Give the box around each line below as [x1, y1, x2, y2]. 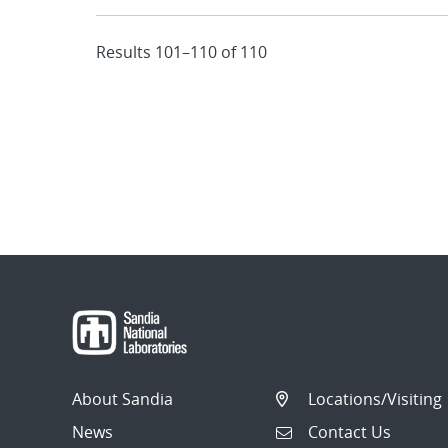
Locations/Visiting [308, 387, 442, 410]
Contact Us [308, 421, 391, 444]
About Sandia [72, 387, 173, 410]
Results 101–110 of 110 [96, 41, 267, 63]
